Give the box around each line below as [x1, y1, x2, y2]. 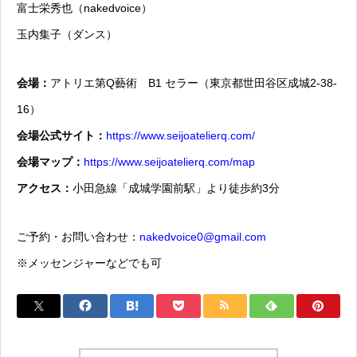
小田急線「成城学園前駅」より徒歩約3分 [73, 182, 280, 195]
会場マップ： [17, 155, 84, 169]
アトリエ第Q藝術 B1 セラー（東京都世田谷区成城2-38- [50, 76, 337, 90]
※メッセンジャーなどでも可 [17, 257, 162, 270]
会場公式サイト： [17, 129, 106, 143]
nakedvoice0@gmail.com [139, 230, 266, 244]
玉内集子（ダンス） [17, 28, 117, 41]
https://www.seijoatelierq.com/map [84, 155, 255, 169]
